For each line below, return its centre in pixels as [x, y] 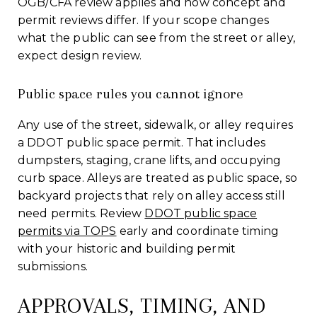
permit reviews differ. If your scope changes [144, 20]
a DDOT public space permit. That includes [142, 142]
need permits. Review [81, 213]
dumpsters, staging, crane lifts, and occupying [150, 160]
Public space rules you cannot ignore [131, 93]
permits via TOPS [67, 231]
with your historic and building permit [127, 248]
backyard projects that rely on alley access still [151, 195]
